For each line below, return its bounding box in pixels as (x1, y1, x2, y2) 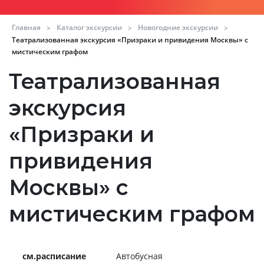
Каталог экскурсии (57, 22, 122, 33)
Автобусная (116, 250, 163, 262)
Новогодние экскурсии (138, 22, 218, 33)
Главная (12, 22, 41, 33)
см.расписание (22, 250, 86, 262)
